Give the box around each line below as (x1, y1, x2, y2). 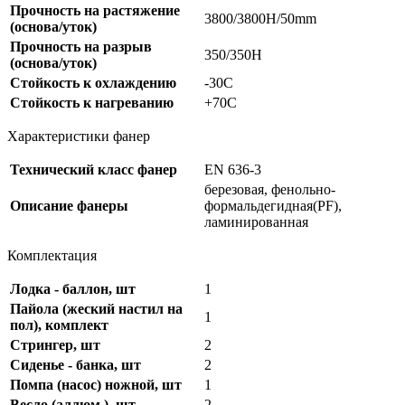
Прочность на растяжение (10, 3, 180, 19)
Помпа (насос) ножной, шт (10, 377, 182, 393)
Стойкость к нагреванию (10, 95, 174, 111)
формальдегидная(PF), (204, 198, 342, 214)
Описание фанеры (10, 198, 128, 214)
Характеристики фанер (7, 128, 150, 145)
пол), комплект (10, 317, 108, 334)
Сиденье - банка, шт (10, 357, 141, 373)
